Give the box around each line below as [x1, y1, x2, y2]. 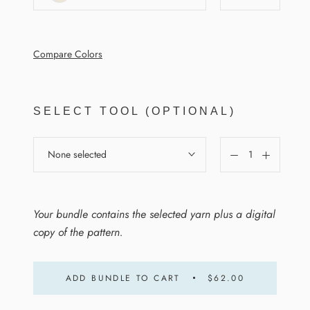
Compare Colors [33, 46, 102, 61]
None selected [48, 147, 107, 161]
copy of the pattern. [33, 224, 123, 240]
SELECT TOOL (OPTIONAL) [33, 104, 236, 117]
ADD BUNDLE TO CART [65, 271, 181, 284]
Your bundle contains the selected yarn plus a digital [33, 206, 275, 222]
